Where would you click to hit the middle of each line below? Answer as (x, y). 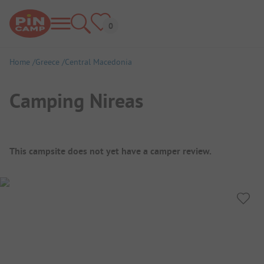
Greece (47, 62)
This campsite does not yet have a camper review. (110, 151)
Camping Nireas (76, 100)
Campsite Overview (72, 143)
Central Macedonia (98, 62)
